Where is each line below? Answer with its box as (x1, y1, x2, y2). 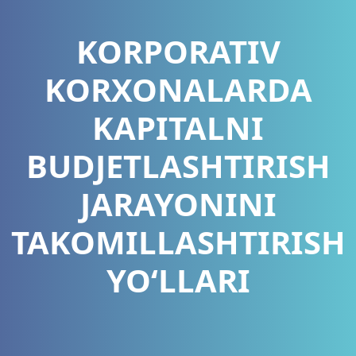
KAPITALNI (92, 105, 264, 149)
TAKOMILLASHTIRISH (10, 219, 346, 264)
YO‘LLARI (106, 257, 250, 302)
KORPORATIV (75, 29, 281, 73)
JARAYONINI (79, 181, 277, 226)
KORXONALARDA (44, 67, 312, 111)
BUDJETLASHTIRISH (25, 143, 331, 188)
